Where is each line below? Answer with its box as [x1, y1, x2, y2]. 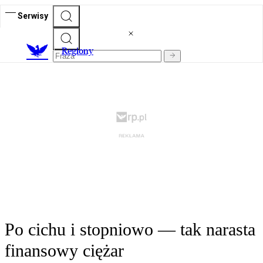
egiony [68, 45, 93, 57]
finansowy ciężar [5, 241, 124, 261]
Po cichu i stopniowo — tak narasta [5, 220, 255, 240]
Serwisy [18, 11, 48, 21]
